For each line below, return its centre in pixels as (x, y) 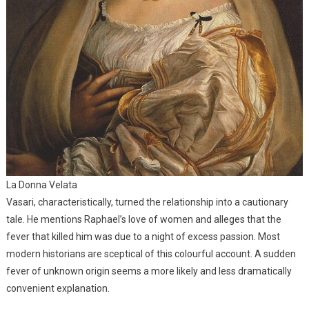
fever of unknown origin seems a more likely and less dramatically (149, 271)
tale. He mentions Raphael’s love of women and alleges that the (143, 219)
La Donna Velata (42, 185)
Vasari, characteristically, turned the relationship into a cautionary (147, 202)
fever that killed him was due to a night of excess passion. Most (143, 236)
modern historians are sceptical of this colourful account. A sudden (151, 253)
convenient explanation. (58, 288)
